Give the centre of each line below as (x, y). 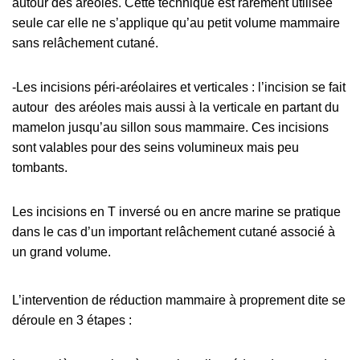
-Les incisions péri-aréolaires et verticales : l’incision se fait (179, 87)
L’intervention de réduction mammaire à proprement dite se (179, 300)
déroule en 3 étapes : (72, 320)
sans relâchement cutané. (85, 43)
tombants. (40, 167)
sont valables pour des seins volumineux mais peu (155, 147)
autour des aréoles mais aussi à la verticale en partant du (176, 107)
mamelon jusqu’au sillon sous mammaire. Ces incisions (170, 127)
